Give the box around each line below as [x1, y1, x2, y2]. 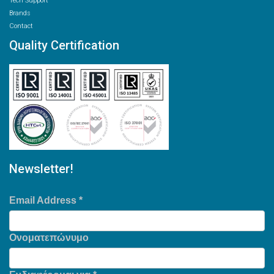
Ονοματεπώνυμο [9, 232, 89, 243]
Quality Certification [9, 38, 119, 53]
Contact [9, 22, 33, 30]
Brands [9, 9, 31, 17]
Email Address [9, 195, 79, 206]
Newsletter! [9, 161, 73, 176]
